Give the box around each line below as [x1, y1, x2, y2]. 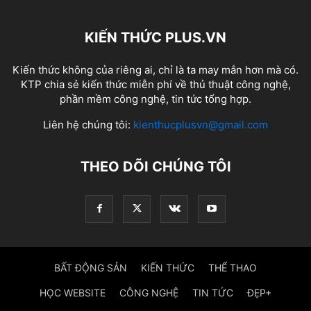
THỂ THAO [208, 262, 257, 274]
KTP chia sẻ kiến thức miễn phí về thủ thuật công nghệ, [20, 78, 291, 92]
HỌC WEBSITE [40, 287, 106, 299]
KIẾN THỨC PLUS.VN [85, 29, 226, 47]
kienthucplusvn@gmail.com [133, 118, 268, 132]
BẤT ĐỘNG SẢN [54, 262, 127, 274]
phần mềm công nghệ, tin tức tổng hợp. [60, 92, 251, 106]
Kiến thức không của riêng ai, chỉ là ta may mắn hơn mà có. [12, 63, 299, 77]
